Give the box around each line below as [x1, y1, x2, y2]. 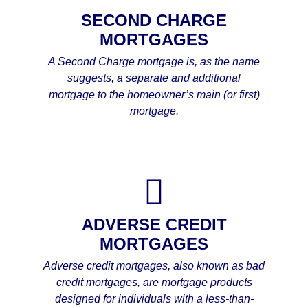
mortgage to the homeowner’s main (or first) [48, 89, 260, 101]
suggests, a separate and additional [67, 72, 241, 85]
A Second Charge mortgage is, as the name [48, 56, 260, 68]
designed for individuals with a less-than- [54, 292, 254, 305]
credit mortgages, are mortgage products [56, 276, 252, 288]
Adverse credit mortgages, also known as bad [43, 259, 265, 272]
